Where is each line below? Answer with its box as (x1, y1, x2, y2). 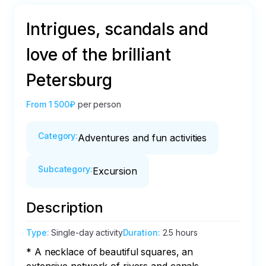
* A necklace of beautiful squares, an (26, 246, 197, 258)
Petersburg (26, 70, 112, 90)
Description (26, 199, 103, 216)
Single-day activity (51, 227, 123, 237)
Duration (122, 227, 158, 237)
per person (77, 99, 121, 109)
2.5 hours (162, 227, 198, 237)
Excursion (92, 165, 137, 177)
